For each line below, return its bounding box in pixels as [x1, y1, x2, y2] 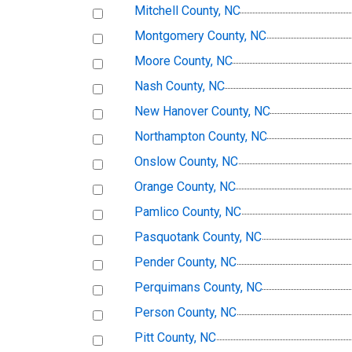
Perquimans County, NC [134, 280, 262, 295]
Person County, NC [134, 305, 236, 321]
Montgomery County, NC [134, 28, 266, 44]
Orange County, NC [134, 179, 236, 195]
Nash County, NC [134, 79, 225, 94]
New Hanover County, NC [134, 104, 270, 119]
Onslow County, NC [134, 154, 238, 170]
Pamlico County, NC [134, 204, 241, 220]
